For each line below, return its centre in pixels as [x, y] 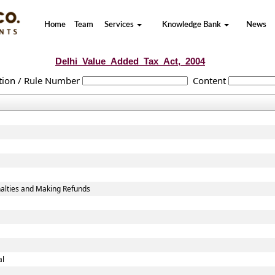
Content [209, 80]
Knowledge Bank [192, 25]
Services [120, 25]
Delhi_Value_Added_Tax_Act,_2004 [130, 61]
